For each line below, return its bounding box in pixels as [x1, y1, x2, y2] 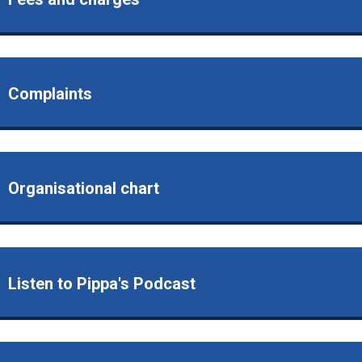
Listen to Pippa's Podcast [8, 273, 196, 293]
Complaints [8, 84, 92, 104]
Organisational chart [8, 179, 159, 199]
